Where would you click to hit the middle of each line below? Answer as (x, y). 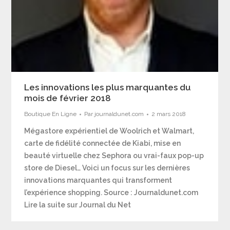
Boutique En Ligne (51, 114)
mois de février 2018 (68, 98)
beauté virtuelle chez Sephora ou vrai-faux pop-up (114, 156)
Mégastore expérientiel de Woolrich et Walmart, (109, 131)
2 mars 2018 (169, 114)
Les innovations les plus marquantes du (108, 87)
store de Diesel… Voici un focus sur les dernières (107, 168)
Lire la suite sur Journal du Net (78, 205)
